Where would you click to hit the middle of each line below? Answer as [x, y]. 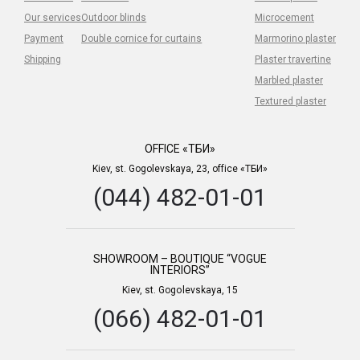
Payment [44, 39]
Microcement [284, 18]
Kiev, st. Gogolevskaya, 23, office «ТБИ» [180, 169]
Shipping [43, 60]
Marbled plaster [288, 81]
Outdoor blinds [114, 18]
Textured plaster [290, 102]
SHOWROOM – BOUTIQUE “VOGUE [180, 259]
